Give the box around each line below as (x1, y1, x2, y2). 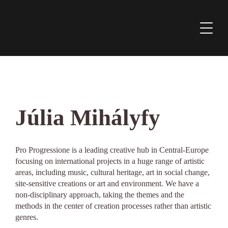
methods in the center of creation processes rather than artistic (15, 202, 211, 210)
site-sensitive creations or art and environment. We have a (15, 179, 199, 188)
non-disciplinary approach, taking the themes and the (15, 190, 184, 199)
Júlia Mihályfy (15, 105, 160, 130)
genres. (15, 213, 38, 221)
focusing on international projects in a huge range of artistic (15, 157, 205, 165)
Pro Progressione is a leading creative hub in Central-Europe (15, 146, 209, 154)
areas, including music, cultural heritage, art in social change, (15, 168, 210, 177)
